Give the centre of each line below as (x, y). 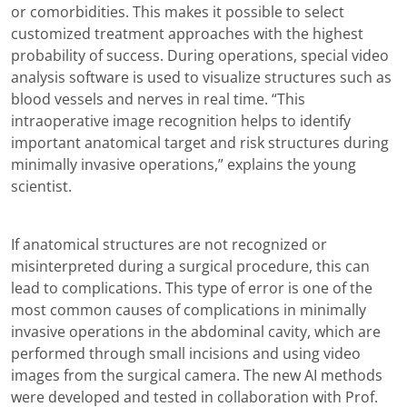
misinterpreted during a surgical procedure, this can (190, 267)
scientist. (43, 187)
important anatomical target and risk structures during (200, 143)
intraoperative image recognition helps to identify (181, 121)
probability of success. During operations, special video (200, 56)
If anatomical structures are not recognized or (169, 245)
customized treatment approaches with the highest (187, 34)
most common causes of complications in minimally (189, 310)
